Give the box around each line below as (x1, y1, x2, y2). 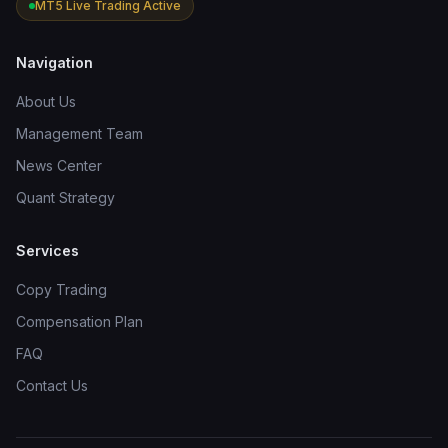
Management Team (16, 125, 143, 142)
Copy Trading (16, 281, 107, 298)
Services (16, 242, 79, 259)
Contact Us (16, 377, 88, 394)
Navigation (16, 54, 93, 71)
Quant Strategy (16, 189, 115, 206)
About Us (16, 93, 76, 110)
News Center (16, 157, 102, 174)
